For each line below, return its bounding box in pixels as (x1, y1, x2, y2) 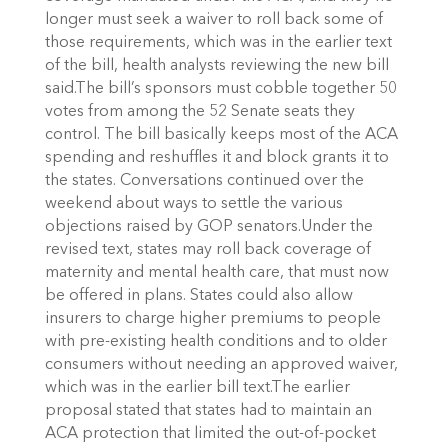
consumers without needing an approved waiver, (44, 357, 398, 374)
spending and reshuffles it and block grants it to (44, 150, 389, 167)
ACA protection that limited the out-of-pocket (44, 426, 376, 443)
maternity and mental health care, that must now (44, 265, 389, 282)
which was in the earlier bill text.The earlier (44, 380, 350, 397)
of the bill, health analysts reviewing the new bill (44, 58, 389, 75)
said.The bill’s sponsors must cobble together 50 (44, 81, 397, 98)
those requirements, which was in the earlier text (44, 35, 392, 52)
